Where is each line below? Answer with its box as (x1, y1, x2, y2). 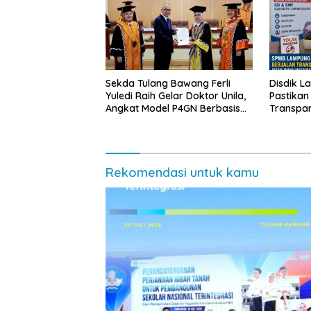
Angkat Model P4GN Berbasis (106, 101, 240, 115)
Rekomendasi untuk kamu (106, 164, 259, 180)
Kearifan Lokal (106, 114, 174, 127)
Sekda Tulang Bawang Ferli (106, 76, 230, 90)
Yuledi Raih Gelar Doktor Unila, (106, 89, 246, 102)
